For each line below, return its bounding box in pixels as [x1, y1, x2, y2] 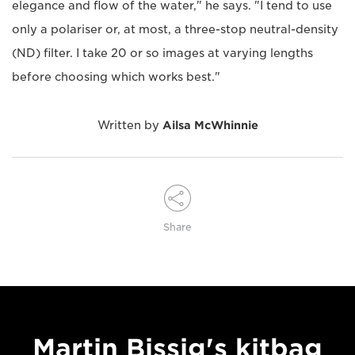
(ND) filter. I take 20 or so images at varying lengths [12, 47, 313, 60]
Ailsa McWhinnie [162, 119, 258, 132]
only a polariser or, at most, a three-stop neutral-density [12, 23, 338, 36]
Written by [97, 119, 162, 132]
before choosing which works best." [12, 71, 220, 84]
